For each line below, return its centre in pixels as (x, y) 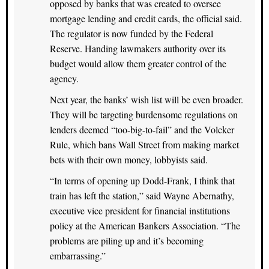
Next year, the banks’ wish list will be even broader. (147, 99)
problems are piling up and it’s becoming (127, 240)
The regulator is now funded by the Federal (131, 33)
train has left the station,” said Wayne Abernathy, (142, 195)
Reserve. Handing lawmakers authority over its (138, 48)
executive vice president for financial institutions (140, 210)
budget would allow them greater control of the (138, 63)
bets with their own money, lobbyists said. (129, 159)
